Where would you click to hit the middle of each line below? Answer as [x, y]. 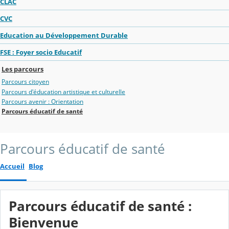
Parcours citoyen [25, 82]
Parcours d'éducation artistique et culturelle [63, 91]
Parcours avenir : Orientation [42, 101]
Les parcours [22, 69]
